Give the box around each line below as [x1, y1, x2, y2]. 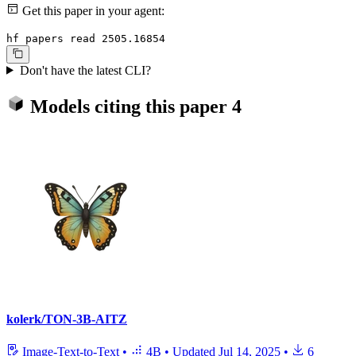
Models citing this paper [25, 95, 232, 117]
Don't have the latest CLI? [19, 63, 151, 77]
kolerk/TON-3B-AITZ [6, 311, 127, 326]
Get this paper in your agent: [19, 4, 164, 18]
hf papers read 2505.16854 [6, 33, 165, 45]
